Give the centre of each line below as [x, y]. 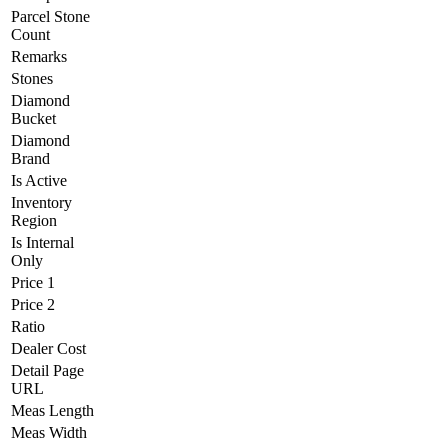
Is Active [39, 180]
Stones [32, 78]
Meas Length [52, 410]
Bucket [33, 118]
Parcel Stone [50, 16]
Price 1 [33, 282]
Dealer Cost [48, 348]
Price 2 [33, 304]
